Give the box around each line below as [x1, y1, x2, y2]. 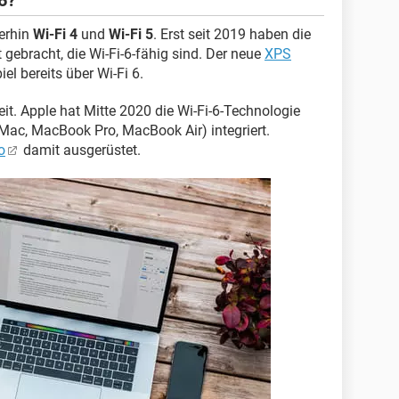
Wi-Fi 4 [33, 26, 77, 43]
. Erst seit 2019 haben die [153, 26, 311, 43]
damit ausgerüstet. [20, 142, 141, 159]
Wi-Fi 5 [109, 26, 153, 43]
